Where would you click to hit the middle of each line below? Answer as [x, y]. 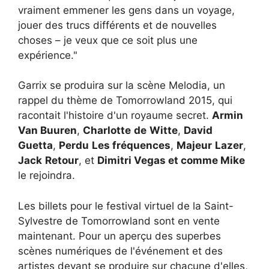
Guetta [35, 146]
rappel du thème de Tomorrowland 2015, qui [125, 101]
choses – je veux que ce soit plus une [108, 40]
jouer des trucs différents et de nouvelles [117, 25]
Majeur [194, 146]
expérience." [48, 55]
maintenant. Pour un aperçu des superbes [119, 236]
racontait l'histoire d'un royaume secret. [113, 116]
